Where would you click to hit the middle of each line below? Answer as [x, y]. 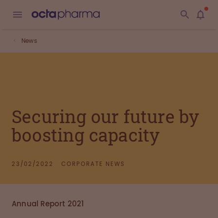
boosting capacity [86, 135]
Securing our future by [106, 116]
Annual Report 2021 [48, 204]
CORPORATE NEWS [93, 164]
